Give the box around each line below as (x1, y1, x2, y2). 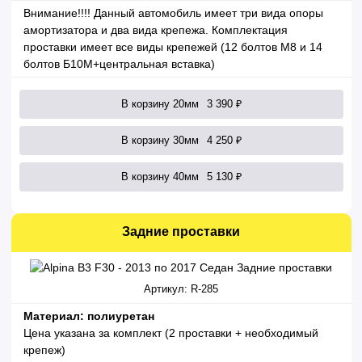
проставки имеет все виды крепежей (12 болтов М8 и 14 (23, 40, 322, 54)
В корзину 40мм (120, 170, 199, 183)
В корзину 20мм (120, 98, 199, 110)
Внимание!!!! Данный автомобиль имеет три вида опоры (23, 6, 323, 20)
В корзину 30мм (120, 134, 199, 146)
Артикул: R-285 (144, 284, 218, 296)
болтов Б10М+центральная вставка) (23, 57, 215, 71)
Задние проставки (122, 224, 240, 239)
